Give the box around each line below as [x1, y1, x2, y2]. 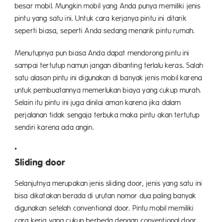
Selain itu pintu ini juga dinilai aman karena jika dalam [15, 98, 181, 108]
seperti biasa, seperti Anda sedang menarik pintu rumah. [15, 26, 195, 36]
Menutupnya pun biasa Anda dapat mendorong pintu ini [15, 49, 190, 58]
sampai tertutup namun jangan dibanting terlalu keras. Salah [15, 61, 203, 70]
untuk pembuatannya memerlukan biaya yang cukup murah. [15, 86, 201, 95]
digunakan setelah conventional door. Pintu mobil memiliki [15, 204, 194, 213]
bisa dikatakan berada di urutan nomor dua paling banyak [15, 191, 197, 201]
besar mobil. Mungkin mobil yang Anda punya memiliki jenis [15, 1, 201, 11]
